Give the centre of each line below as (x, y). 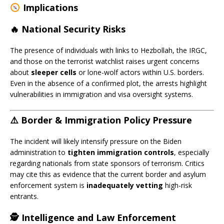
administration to (39, 152)
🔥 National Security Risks (68, 29)
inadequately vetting (125, 185)
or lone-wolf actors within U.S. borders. (140, 72)
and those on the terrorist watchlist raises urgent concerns (105, 61)
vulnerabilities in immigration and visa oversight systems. (101, 94)
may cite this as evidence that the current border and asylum (108, 174)
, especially (191, 152)
